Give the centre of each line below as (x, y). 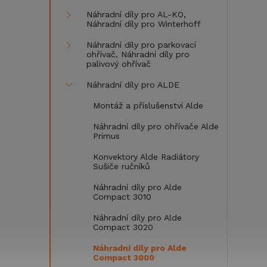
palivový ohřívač (119, 64)
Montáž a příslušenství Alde (148, 105)
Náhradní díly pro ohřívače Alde (156, 126)
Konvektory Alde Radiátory (146, 157)
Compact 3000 (124, 257)
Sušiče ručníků (122, 166)
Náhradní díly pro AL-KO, (136, 14)
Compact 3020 (123, 227)
